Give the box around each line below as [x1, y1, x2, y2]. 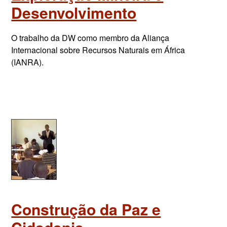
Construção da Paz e [11, 198, 161, 220]
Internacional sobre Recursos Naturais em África [11, 44, 185, 56]
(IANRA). [11, 56, 44, 68]
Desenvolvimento [11, 2, 137, 23]
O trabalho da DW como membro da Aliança [11, 32, 170, 44]
